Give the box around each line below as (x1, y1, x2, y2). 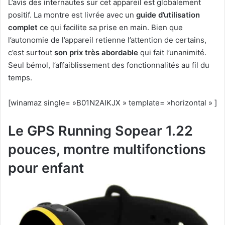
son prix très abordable (52, 48, 138, 58)
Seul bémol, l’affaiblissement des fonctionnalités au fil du (8, 60, 209, 70)
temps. (8, 73, 32, 83)
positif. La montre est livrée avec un (8, 10, 136, 20)
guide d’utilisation (136, 10, 200, 20)
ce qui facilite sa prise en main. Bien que (38, 23, 183, 33)
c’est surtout (8, 48, 52, 58)
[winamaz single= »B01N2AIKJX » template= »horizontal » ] (8, 98, 217, 108)
